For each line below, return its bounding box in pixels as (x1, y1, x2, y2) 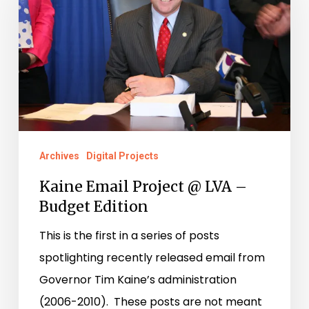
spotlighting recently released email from (39, 250, 265, 266)
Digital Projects (86, 150, 159, 162)
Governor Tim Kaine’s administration (39, 272, 237, 288)
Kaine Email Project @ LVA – (39, 177, 247, 197)
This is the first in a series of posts (39, 228, 219, 244)
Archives (39, 150, 79, 162)
